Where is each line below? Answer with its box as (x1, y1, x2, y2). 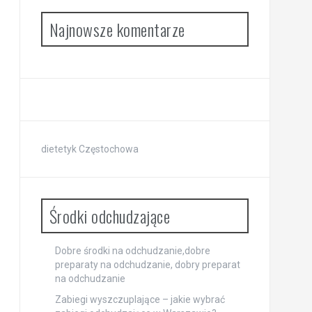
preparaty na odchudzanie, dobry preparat (54, 258, 240, 270)
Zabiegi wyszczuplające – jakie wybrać (54, 293, 225, 305)
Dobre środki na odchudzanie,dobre (54, 244, 210, 256)
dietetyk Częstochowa (40, 143, 139, 155)
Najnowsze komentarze (49, 16, 185, 42)
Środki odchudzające (49, 203, 170, 228)
